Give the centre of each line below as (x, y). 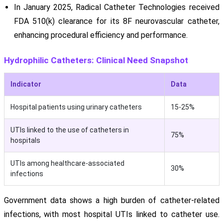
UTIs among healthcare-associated (67, 164)
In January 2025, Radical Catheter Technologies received (116, 7)
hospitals (25, 141)
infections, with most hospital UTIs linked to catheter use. (111, 215)
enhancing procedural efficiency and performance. (101, 35)
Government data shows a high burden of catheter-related (111, 201)
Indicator (26, 84)
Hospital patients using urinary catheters (76, 107)
